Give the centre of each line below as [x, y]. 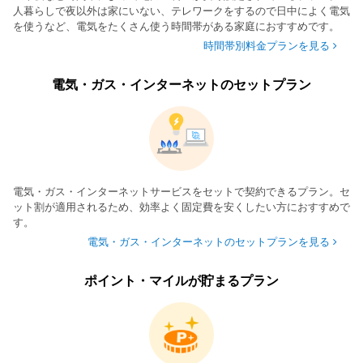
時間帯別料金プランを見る [267, 45]
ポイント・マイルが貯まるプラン [181, 280]
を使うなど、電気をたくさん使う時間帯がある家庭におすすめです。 [176, 26]
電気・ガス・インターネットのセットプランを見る [209, 241]
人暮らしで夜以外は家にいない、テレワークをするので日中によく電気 [181, 11]
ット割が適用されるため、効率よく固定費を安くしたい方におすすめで [181, 207]
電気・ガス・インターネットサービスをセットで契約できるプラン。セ [181, 191]
